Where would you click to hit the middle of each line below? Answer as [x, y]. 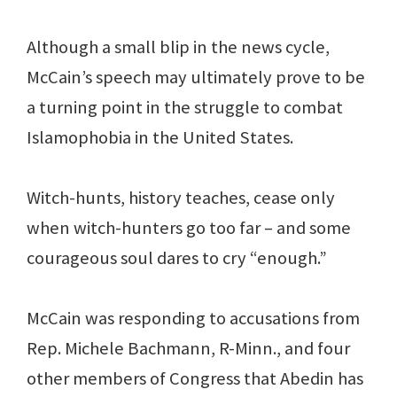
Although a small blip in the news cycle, [178, 47]
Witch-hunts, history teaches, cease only [181, 198]
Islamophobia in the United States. [160, 138]
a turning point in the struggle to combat [185, 108]
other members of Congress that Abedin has [195, 379]
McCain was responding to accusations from [193, 319]
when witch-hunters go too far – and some [189, 228]
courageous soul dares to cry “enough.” [177, 258]
